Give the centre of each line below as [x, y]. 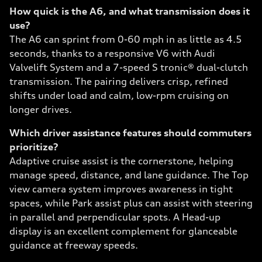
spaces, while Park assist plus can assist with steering [131, 203]
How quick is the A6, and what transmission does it [130, 11]
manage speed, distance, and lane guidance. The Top [129, 175]
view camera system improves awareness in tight [121, 189]
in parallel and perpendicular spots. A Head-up [115, 217]
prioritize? [34, 147]
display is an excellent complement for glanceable [123, 231]
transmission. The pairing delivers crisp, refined [119, 81]
